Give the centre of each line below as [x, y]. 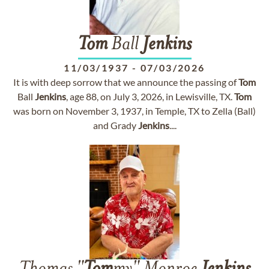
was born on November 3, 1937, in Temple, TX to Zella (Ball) [134, 111]
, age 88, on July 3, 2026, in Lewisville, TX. [150, 96]
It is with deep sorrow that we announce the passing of [126, 82]
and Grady [115, 125]
